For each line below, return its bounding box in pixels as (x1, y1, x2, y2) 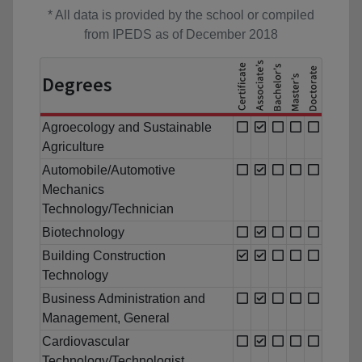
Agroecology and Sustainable (42, 120, 212, 135)
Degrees (42, 72, 112, 98)
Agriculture (42, 140, 104, 154)
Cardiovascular (42, 335, 129, 349)
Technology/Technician (42, 202, 174, 217)
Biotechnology (42, 225, 124, 240)
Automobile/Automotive (42, 163, 175, 178)
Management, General (42, 311, 170, 326)
